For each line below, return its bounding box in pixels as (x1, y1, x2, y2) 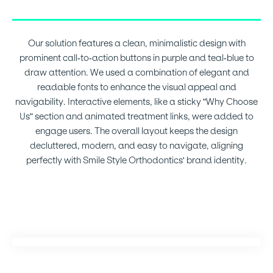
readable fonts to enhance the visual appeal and (37, 81, 236, 93)
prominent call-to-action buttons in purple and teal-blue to (19, 52, 254, 63)
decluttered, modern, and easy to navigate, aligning (30, 140, 243, 151)
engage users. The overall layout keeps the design (35, 125, 238, 136)
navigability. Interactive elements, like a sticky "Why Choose (15, 96, 258, 107)
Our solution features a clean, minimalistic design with (27, 37, 246, 49)
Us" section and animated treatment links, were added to (19, 110, 253, 122)
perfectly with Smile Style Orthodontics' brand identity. (26, 154, 247, 166)
